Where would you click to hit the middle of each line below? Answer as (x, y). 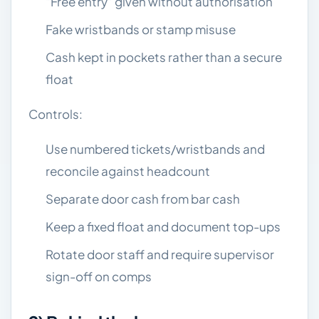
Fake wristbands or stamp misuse (141, 29)
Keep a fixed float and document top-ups (163, 226)
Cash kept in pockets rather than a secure (164, 57)
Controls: (56, 114)
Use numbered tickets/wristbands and (155, 149)
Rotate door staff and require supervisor (160, 254)
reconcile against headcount (128, 171)
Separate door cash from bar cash (143, 199)
